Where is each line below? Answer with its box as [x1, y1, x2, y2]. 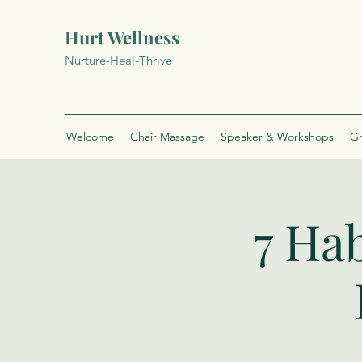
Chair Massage [130, 128, 204, 144]
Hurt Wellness [65, 25, 179, 49]
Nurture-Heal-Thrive [65, 53, 172, 68]
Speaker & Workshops [221, 128, 334, 144]
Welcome [66, 128, 114, 144]
